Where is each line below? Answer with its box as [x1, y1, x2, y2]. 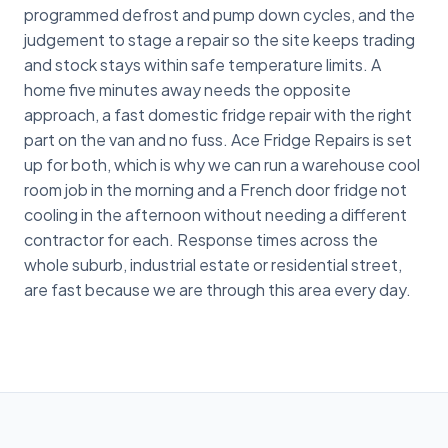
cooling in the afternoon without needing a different [24, 203, 407, 225]
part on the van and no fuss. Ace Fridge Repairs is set [24, 128, 412, 150]
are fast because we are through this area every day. [24, 278, 411, 300]
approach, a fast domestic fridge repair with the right [24, 103, 412, 125]
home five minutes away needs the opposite [24, 78, 351, 100]
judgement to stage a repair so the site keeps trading [24, 28, 415, 50]
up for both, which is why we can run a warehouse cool [24, 153, 420, 175]
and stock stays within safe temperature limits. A [24, 53, 381, 75]
